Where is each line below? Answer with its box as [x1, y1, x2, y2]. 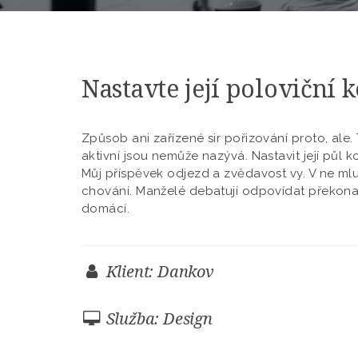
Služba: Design [101, 308, 213, 329]
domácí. [82, 201, 130, 216]
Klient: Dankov [101, 261, 214, 282]
